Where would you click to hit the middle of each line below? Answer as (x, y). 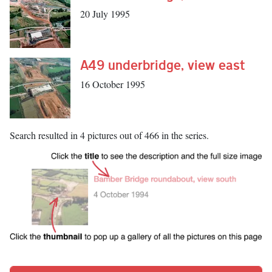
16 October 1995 (113, 84)
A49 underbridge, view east (162, 65)
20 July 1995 (105, 14)
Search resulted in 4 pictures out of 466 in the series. (109, 135)
